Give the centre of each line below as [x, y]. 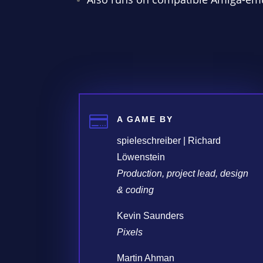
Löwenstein [141, 157]
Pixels [130, 232]
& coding [136, 190]
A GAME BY [145, 119]
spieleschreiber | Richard [169, 140]
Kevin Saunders [151, 215]
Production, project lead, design [183, 173]
